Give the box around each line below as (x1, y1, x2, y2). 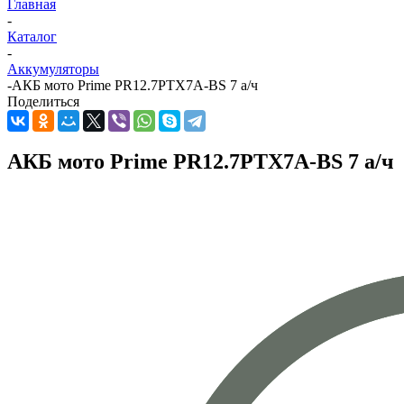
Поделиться (7, 94, 79, 110)
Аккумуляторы (7, 61, 99, 78)
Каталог (7, 29, 57, 45)
